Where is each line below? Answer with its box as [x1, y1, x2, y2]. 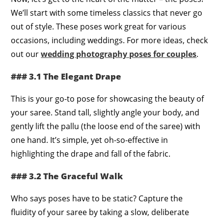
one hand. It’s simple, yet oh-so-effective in [11, 134, 168, 145]
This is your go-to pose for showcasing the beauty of [11, 93, 204, 104]
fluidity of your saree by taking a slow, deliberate [11, 206, 190, 218]
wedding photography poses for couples [41, 48, 197, 59]
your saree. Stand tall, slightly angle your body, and [11, 107, 200, 118]
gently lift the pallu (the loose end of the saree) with [11, 120, 201, 132]
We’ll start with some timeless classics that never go [11, 7, 203, 18]
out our [11, 48, 41, 59]
